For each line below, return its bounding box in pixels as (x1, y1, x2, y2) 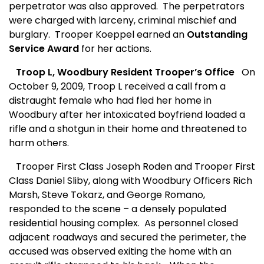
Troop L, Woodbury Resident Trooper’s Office (9, 65, 235, 80)
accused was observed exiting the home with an (9, 245, 232, 259)
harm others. (9, 136, 69, 150)
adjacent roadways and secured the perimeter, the (9, 230, 246, 245)
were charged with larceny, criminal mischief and (9, 14, 236, 28)
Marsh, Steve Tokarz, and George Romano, (9, 188, 205, 202)
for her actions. (79, 42, 151, 56)
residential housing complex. (9, 216, 140, 230)
